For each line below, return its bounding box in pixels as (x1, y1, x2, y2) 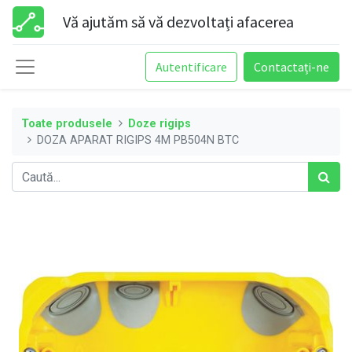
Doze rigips (128, 116, 192, 130)
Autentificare (156, 59, 227, 75)
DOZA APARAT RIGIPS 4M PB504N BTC (37, 133, 240, 147)
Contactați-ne (254, 59, 329, 75)
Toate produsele (21, 116, 112, 130)
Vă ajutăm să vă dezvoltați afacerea (63, 12, 294, 31)
